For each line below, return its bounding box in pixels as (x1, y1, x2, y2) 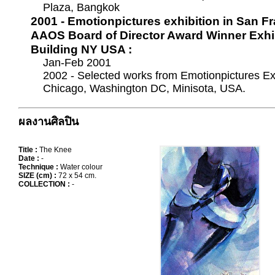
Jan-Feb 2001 (43, 56, 111, 69)
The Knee (39, 145, 72, 154)
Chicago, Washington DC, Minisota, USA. (43, 82, 246, 95)
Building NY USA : (31, 42, 132, 56)
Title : (18, 145, 39, 154)
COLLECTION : (18, 180, 72, 188)
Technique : (18, 163, 60, 171)
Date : (18, 154, 41, 163)
